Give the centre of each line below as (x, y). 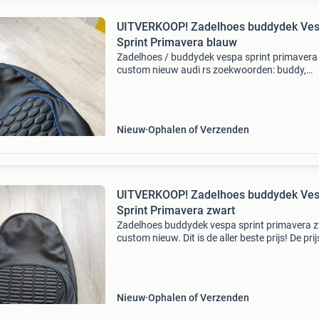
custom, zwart (148, 263)
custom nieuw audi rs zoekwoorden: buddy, (211, 70)
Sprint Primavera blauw (177, 42)
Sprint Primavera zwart (176, 210)
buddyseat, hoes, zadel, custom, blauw (201, 83)
